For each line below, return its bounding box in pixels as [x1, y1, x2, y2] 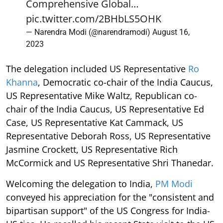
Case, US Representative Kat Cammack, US [6, 116, 183, 128]
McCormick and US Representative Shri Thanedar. [6, 157, 214, 169]
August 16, [152, 27, 190, 37]
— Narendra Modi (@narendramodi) [26, 27, 152, 37]
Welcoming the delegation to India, [6, 178, 155, 190]
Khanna [6, 76, 38, 88]
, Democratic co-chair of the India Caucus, [38, 76, 213, 88]
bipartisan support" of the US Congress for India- [6, 205, 210, 217]
